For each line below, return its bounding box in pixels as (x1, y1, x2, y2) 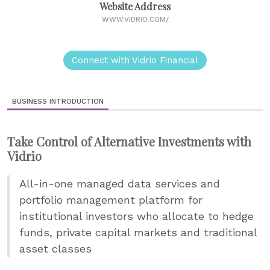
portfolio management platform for (19, 193, 202, 206)
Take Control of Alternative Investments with (7, 133, 251, 149)
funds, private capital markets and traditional (19, 225, 257, 239)
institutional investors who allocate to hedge (19, 209, 254, 222)
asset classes (19, 242, 92, 255)
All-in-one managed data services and (19, 177, 220, 190)
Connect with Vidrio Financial (72, 54, 198, 66)
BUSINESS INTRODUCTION (12, 96, 104, 105)
